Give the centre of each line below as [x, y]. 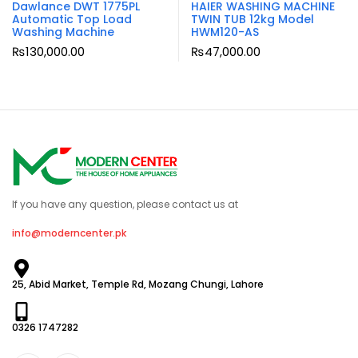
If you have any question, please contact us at [125, 205]
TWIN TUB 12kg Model [253, 20]
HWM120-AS [225, 32]
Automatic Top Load [72, 20]
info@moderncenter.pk [69, 233]
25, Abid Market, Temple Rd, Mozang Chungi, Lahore [138, 284]
